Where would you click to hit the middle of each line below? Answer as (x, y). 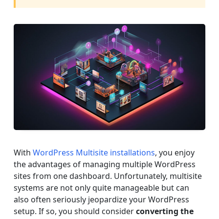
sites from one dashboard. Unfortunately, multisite (108, 176)
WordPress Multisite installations (94, 153)
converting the (165, 211)
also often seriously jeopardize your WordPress (101, 200)
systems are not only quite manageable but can (101, 188)
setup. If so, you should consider (75, 211)
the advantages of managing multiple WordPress (105, 164)
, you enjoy (175, 153)
